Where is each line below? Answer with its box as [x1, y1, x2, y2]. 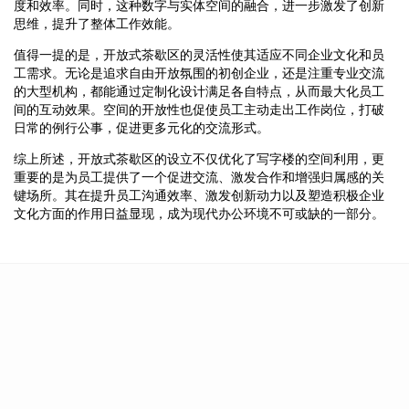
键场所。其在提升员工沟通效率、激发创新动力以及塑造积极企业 [14, 187, 384, 203]
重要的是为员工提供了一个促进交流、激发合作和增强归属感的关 [14, 169, 384, 184]
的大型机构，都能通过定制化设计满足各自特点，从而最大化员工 [14, 83, 384, 99]
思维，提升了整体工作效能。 [14, 16, 180, 31]
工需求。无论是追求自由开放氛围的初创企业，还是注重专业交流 [14, 65, 384, 80]
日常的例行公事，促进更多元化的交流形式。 [14, 120, 269, 135]
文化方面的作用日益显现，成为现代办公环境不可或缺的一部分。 [14, 205, 384, 221]
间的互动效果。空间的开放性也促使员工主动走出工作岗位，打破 [14, 101, 384, 117]
